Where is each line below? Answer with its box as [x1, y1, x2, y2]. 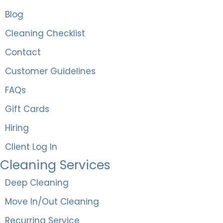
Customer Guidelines [5, 65, 96, 77]
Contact [5, 46, 41, 58]
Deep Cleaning [5, 176, 69, 189]
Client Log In [5, 140, 57, 153]
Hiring [5, 121, 29, 134]
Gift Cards [5, 103, 49, 115]
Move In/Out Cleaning [5, 195, 99, 208]
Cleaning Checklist [5, 27, 85, 39]
